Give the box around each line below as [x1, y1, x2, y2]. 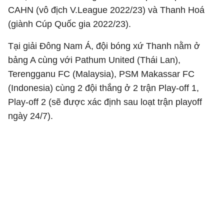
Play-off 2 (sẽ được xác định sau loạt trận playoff [8, 96, 202, 107]
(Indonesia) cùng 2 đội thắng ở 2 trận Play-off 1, [8, 82, 199, 93]
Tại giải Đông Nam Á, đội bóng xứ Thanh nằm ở [8, 40, 200, 51]
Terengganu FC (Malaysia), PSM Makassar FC [8, 68, 194, 79]
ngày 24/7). [8, 110, 53, 121]
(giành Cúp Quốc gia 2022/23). [8, 18, 131, 29]
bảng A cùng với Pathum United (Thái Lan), [8, 54, 180, 65]
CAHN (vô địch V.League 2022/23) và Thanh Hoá [8, 4, 204, 15]
